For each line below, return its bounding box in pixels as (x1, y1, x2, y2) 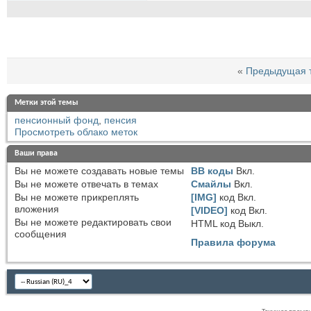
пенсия (104, 115, 137, 126)
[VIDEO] (191, 205, 228, 217)
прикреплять (78, 192, 139, 203)
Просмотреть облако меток (15, 126, 137, 138)
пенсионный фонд (15, 115, 99, 126)
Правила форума (191, 237, 276, 249)
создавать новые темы (78, 165, 184, 177)
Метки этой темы (15, 99, 78, 108)
